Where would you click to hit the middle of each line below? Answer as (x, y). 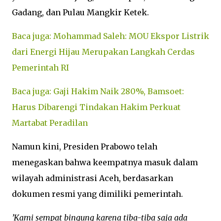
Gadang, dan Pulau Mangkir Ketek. (80, 12)
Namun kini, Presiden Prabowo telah (85, 147)
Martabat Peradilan (50, 123)
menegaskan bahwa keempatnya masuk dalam (105, 162)
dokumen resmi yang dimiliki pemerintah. (97, 194)
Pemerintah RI (40, 68)
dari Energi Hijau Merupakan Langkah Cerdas (103, 52)
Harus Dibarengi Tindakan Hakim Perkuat (96, 107)
